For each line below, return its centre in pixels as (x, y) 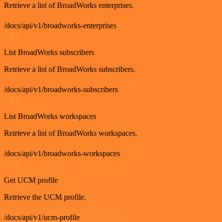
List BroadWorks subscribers (49, 52)
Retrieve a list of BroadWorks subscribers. (70, 69)
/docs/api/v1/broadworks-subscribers (61, 89)
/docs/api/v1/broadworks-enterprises (60, 26)
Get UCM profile (31, 180)
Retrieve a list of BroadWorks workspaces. (71, 133)
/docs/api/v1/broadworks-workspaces (62, 153)
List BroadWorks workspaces (50, 116)
